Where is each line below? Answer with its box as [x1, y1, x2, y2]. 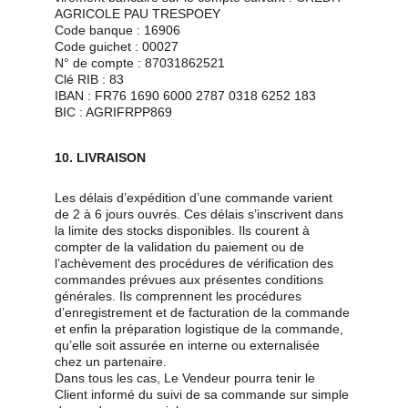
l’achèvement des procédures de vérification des [55, 256, 337, 270]
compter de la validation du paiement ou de [55, 240, 308, 254]
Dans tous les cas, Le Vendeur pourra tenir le [55, 371, 319, 385]
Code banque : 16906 [55, 23, 180, 37]
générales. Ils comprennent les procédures [55, 289, 305, 303]
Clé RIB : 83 [55, 72, 124, 87]
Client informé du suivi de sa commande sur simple [55, 387, 352, 402]
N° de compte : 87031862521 [55, 56, 225, 70]
